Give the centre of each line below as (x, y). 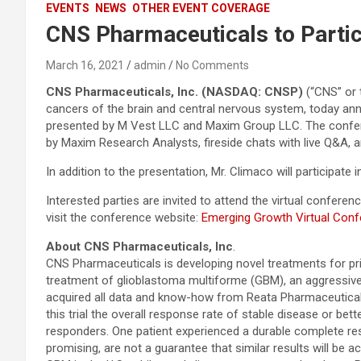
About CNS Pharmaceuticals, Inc (139, 247)
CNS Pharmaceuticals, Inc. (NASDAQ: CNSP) (174, 92)
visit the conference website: (124, 218)
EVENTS (68, 8)
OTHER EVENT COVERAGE (201, 8)
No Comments (212, 65)
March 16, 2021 (85, 65)
